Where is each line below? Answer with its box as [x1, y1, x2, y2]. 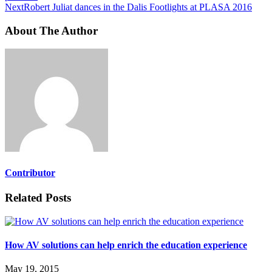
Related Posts [5, 191, 71, 204]
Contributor [5, 167, 55, 178]
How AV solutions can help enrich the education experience [5, 239, 247, 250]
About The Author [5, 24, 98, 37]
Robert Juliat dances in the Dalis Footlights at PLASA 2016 [24, 1, 252, 12]
